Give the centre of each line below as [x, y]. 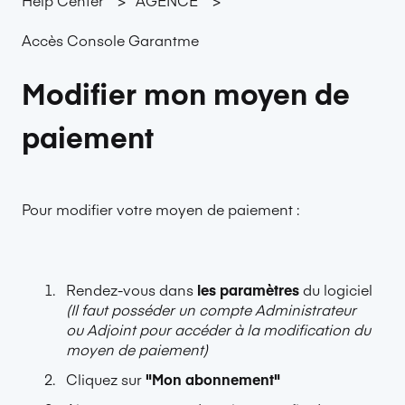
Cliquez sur [104, 379]
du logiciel [336, 289]
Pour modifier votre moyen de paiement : [160, 209]
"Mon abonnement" [211, 379]
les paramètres [248, 289]
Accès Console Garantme [110, 40]
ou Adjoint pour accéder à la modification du [218, 329]
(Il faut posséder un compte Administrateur [211, 309]
